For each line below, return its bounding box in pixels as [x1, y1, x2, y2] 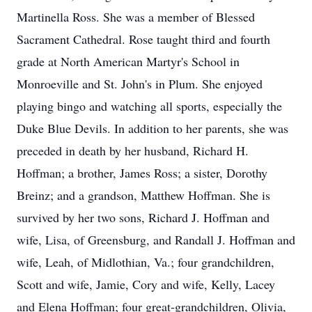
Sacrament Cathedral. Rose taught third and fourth [17, 31, 270, 47]
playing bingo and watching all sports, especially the [17, 97, 282, 114]
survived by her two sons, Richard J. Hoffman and [17, 209, 270, 226]
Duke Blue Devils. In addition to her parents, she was [17, 120, 288, 136]
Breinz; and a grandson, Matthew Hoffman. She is [17, 187, 270, 203]
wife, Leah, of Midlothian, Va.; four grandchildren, [17, 253, 274, 270]
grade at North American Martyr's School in [17, 53, 240, 70]
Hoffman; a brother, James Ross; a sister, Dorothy [17, 164, 267, 181]
